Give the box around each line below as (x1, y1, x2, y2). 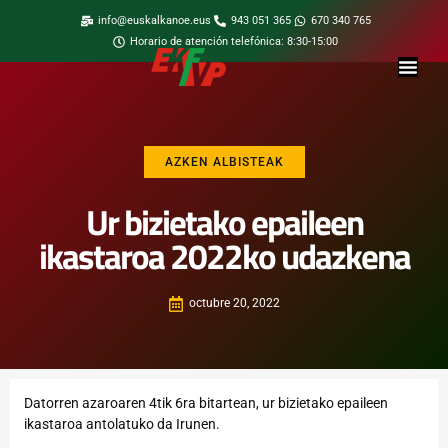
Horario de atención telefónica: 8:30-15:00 (130, 35, 338, 48)
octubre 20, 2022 (189, 296, 280, 311)
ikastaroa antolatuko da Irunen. (24, 416, 220, 433)
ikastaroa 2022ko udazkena (38, 230, 410, 284)
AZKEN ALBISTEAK (164, 155, 284, 170)
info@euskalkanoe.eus (97, 14, 211, 27)
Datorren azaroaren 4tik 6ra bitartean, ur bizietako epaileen (24, 395, 388, 412)
